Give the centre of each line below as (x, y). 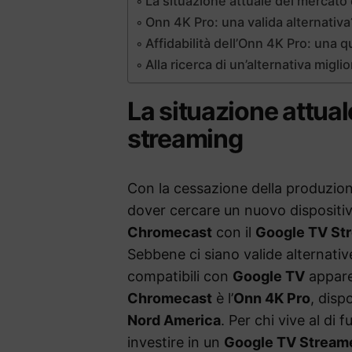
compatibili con (180, 277)
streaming (185, 139)
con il (234, 233)
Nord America (174, 321)
